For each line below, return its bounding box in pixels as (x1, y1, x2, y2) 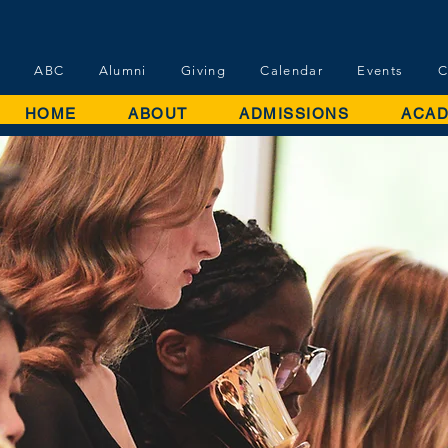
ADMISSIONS (239, 105, 350, 122)
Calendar (260, 63, 323, 78)
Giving (181, 63, 226, 78)
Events (357, 63, 404, 78)
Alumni (98, 63, 147, 78)
